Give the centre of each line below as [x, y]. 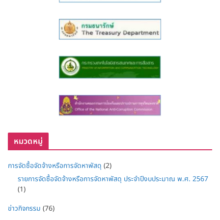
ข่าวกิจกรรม [24, 208]
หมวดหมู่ [28, 141]
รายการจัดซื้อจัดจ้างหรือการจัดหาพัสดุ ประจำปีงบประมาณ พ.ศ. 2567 [113, 179]
